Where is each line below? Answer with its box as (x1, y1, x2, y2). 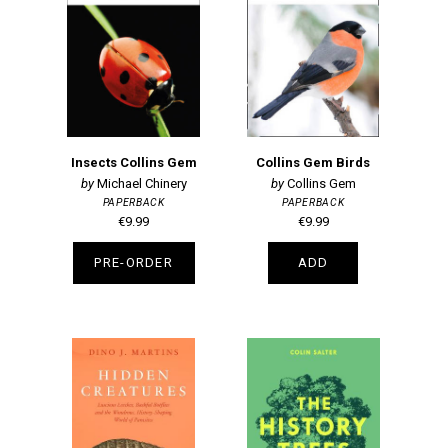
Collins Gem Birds (256, 154, 371, 170)
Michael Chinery (96, 175, 187, 191)
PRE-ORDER (94, 254, 174, 270)
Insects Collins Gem (70, 154, 197, 170)
